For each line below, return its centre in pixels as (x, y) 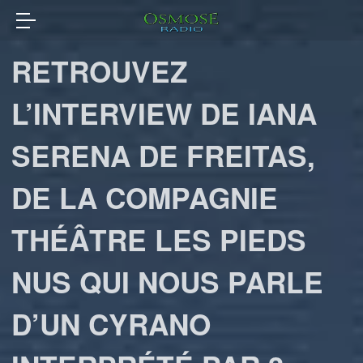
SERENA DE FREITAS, (164, 155)
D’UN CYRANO (111, 324)
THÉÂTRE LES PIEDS (159, 239)
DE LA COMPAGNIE (145, 197)
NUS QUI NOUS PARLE (168, 282)
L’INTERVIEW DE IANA (164, 113)
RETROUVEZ (100, 71)
